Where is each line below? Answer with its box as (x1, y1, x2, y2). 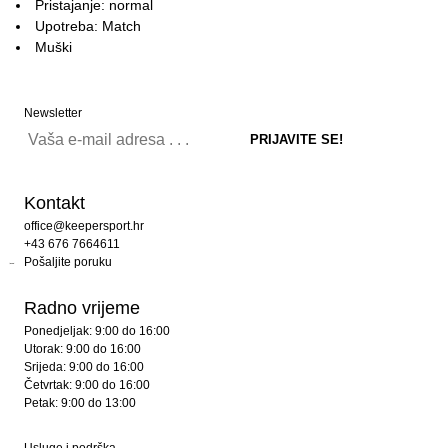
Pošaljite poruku (24, 255, 112, 269)
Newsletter (24, 106, 82, 120)
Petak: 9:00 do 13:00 (24, 396, 136, 410)
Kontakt (24, 193, 85, 213)
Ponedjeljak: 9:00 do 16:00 (24, 324, 170, 338)
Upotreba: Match (35, 18, 141, 34)
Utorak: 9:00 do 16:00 (24, 342, 141, 356)
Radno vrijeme (24, 298, 140, 318)
